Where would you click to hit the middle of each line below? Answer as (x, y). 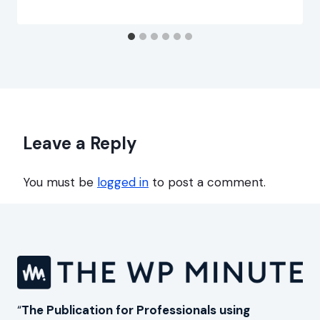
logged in (123, 182)
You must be (60, 182)
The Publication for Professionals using (136, 310)
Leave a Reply (80, 144)
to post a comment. (207, 182)
